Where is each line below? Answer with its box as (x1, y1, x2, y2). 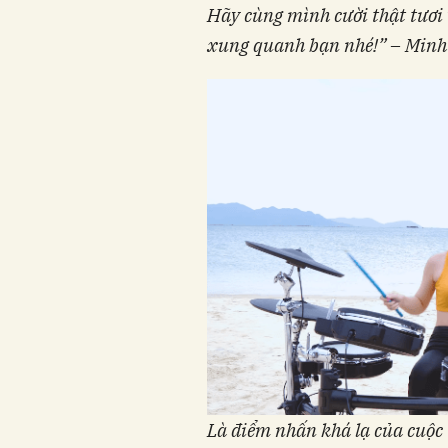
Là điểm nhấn (207, 417, 321, 442)
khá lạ (321, 417, 370, 442)
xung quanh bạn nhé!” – (207, 33, 405, 58)
